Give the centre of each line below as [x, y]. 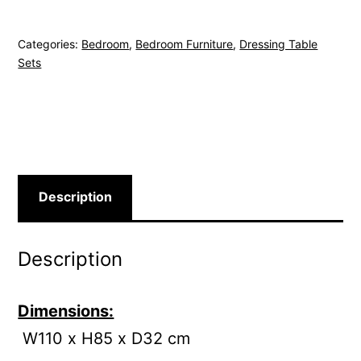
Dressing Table [279, 44]
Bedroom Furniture [185, 44]
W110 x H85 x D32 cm [104, 338]
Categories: [50, 44]
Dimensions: [66, 311]
